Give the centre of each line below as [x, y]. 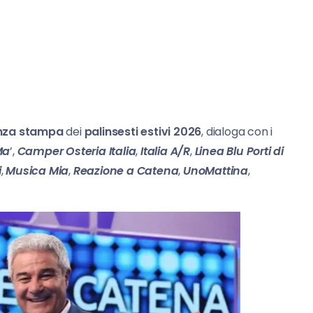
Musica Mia [37, 170]
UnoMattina [216, 170]
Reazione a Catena [126, 170]
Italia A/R [166, 151]
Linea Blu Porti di [239, 151]
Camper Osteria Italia [77, 151]
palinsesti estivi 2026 [143, 131]
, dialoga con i [237, 131]
